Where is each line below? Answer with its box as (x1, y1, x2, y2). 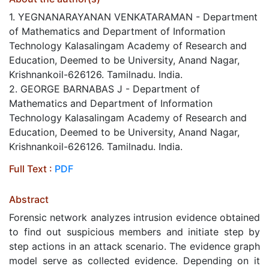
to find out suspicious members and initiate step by (9, 226, 260, 238)
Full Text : (9, 163, 55, 175)
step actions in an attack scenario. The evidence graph (9, 240, 260, 252)
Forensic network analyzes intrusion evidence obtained (9, 211, 260, 223)
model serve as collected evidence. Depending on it (9, 255, 260, 267)
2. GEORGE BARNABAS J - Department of (9, 83, 200, 95)
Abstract (9, 193, 49, 205)
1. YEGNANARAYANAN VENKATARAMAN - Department (9, 11, 258, 23)
